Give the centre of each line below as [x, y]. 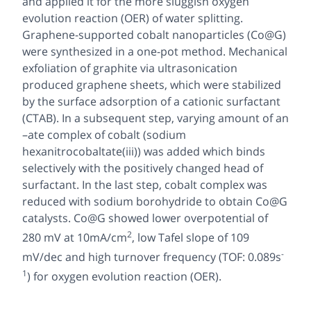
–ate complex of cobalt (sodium [104, 134]
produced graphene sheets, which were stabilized [152, 84]
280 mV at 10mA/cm [75, 237]
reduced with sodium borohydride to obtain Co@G [155, 201]
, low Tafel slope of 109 [191, 237]
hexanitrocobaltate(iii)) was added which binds [144, 151]
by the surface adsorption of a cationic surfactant [151, 101]
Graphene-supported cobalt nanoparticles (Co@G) [154, 34]
